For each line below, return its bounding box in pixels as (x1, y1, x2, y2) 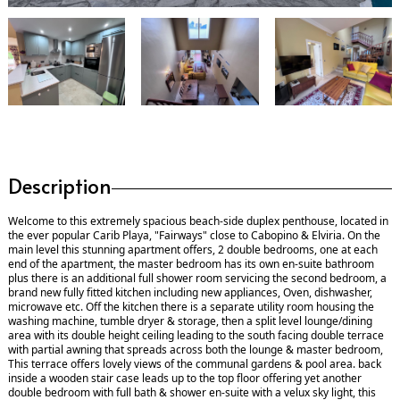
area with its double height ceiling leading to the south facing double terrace (8, 326, 384, 342)
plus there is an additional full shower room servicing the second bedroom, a (8, 269, 387, 285)
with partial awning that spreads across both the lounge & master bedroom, (8, 340, 383, 356)
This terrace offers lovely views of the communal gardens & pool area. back (8, 354, 381, 371)
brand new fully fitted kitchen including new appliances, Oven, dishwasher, (8, 283, 372, 299)
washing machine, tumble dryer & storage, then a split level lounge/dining (8, 312, 372, 328)
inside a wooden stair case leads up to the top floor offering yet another (8, 369, 362, 385)
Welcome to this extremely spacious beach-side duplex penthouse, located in (8, 212, 388, 228)
